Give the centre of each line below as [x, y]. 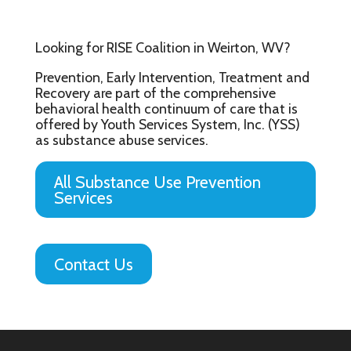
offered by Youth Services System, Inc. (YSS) [167, 124]
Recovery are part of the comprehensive [155, 92]
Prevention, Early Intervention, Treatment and [172, 77]
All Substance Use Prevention [157, 182]
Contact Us [93, 264]
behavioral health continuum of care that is [166, 108]
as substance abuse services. [121, 139]
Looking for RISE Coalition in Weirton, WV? [163, 47]
